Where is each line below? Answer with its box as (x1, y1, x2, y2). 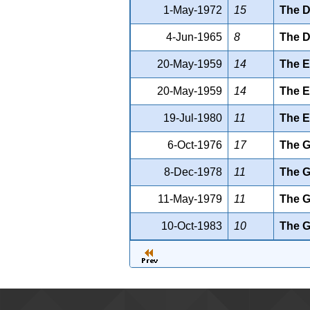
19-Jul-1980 (163, 111, 222, 124)
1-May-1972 (163, 3, 222, 16)
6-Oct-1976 (167, 138, 222, 151)
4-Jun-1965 (166, 30, 222, 43)
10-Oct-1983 (161, 219, 222, 232)
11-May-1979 (158, 192, 222, 205)
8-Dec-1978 (164, 165, 222, 178)
